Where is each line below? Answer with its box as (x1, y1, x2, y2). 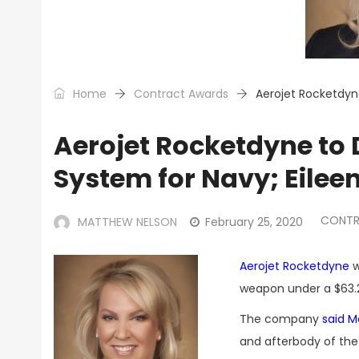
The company (240, 311, 322, 327)
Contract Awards (134, 86, 228, 102)
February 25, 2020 (205, 214, 303, 230)
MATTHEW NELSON (78, 214, 177, 230)
